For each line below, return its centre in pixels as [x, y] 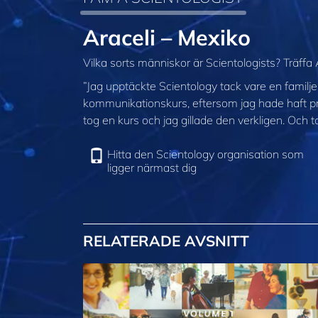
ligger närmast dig [152, 168]
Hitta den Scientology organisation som [206, 154]
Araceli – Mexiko [167, 37]
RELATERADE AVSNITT [166, 241]
